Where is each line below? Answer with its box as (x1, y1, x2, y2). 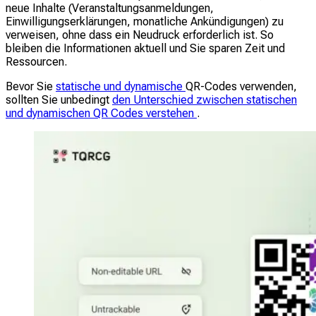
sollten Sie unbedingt (6, 92, 112, 107)
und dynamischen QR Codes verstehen (6, 106, 197, 120)
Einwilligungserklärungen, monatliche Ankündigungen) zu (6, 14, 284, 28)
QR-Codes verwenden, (186, 79, 297, 93)
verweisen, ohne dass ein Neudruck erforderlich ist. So (6, 28, 274, 42)
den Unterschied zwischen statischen (112, 92, 297, 107)
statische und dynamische (56, 79, 186, 93)
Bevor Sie (6, 79, 56, 93)
